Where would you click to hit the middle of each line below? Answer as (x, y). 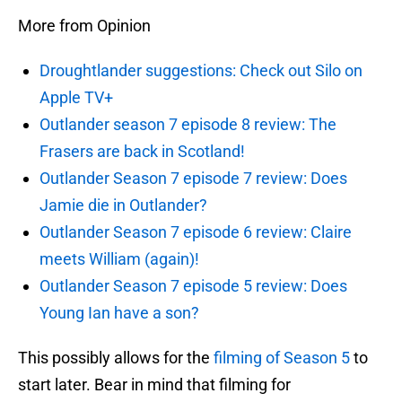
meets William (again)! (119, 259)
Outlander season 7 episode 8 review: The (188, 125)
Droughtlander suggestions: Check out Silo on (201, 71)
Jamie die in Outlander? (123, 205)
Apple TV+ (76, 98)
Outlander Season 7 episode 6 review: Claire (196, 232)
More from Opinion (84, 26)
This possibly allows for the (116, 358)
